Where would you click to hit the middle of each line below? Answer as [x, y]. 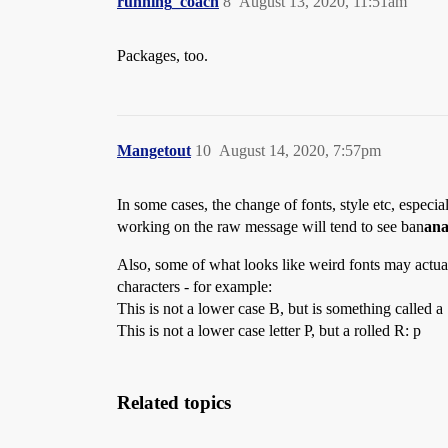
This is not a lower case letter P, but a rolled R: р [269, 331]
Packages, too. [162, 56]
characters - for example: [194, 287]
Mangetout [154, 151]
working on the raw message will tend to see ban [270, 227]
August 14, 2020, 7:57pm [300, 151]
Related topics [174, 403]
